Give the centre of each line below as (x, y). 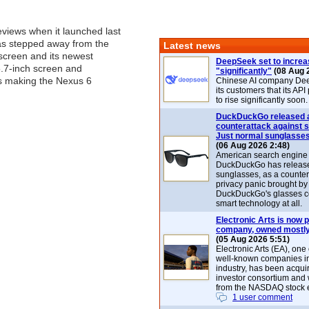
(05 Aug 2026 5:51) (253, 239)
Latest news (192, 46)
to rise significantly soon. (262, 100)
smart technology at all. (259, 203)
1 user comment (262, 297)
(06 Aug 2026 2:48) (253, 146)
